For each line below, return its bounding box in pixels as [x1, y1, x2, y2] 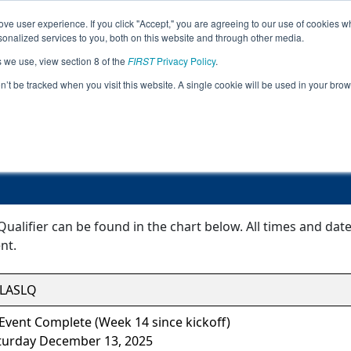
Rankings [237, 27, 291, 45]
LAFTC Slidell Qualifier [73, 124, 278, 150]
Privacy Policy [154, 54, 215, 67]
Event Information [89, 96, 262, 121]
